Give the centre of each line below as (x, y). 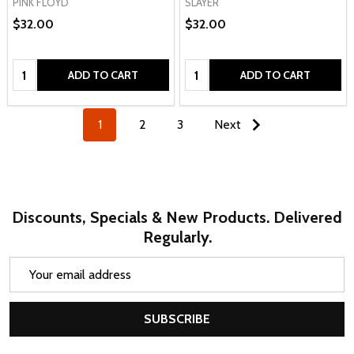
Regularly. (177, 237)
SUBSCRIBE (177, 319)
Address (32, 285)
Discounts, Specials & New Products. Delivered (177, 218)
